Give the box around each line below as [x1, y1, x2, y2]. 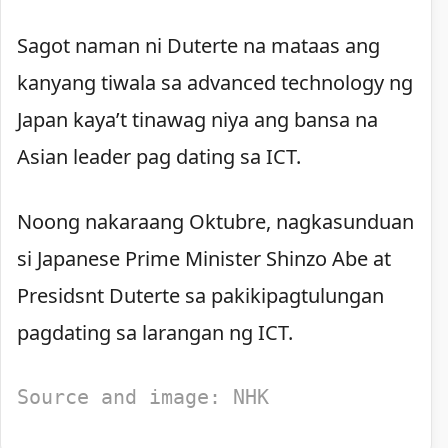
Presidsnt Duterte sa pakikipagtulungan [17, 281, 384, 309]
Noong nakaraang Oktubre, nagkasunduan [17, 207, 414, 235]
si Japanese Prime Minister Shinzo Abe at [17, 244, 391, 272]
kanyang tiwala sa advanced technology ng [17, 68, 413, 96]
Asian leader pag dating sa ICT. [17, 142, 301, 170]
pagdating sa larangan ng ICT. [17, 318, 293, 346]
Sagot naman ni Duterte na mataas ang [17, 31, 380, 59]
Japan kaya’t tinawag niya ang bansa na [17, 105, 378, 133]
